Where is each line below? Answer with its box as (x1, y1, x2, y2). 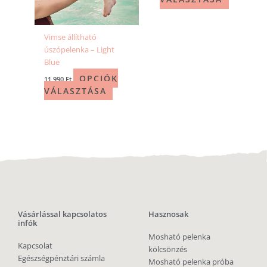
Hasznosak (148, 209, 188, 220)
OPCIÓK (79, 72, 118, 84)
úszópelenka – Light (44, 44, 114, 55)
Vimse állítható (44, 32, 97, 43)
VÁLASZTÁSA (44, 85, 107, 97)
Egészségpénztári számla (18, 253, 105, 264)
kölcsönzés (148, 244, 187, 255)
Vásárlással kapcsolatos (18, 209, 107, 220)
